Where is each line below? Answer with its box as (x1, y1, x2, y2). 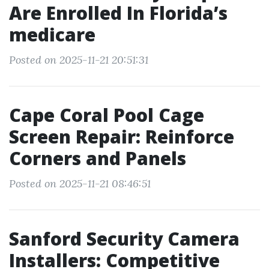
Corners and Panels (9, 146, 186, 171)
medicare (9, 22, 95, 47)
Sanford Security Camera (9, 226, 240, 251)
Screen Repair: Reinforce (9, 124, 234, 149)
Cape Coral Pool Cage (9, 103, 204, 127)
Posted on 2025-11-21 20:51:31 (9, 53, 148, 67)
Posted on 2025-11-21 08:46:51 (9, 177, 151, 190)
